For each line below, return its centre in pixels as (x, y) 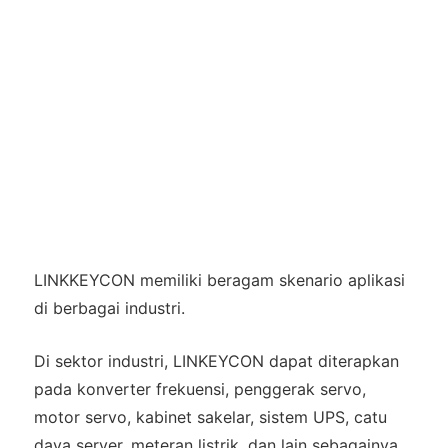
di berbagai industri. (109, 308)
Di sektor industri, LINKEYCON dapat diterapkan (216, 361)
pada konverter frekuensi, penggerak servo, (199, 389)
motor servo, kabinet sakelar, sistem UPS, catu (210, 417)
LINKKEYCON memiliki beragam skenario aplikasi (219, 280)
